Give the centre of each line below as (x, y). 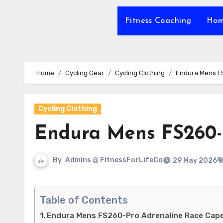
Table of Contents (84, 200)
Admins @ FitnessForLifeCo (114, 160)
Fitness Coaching (158, 21)
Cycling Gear (85, 73)
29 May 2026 (195, 161)
